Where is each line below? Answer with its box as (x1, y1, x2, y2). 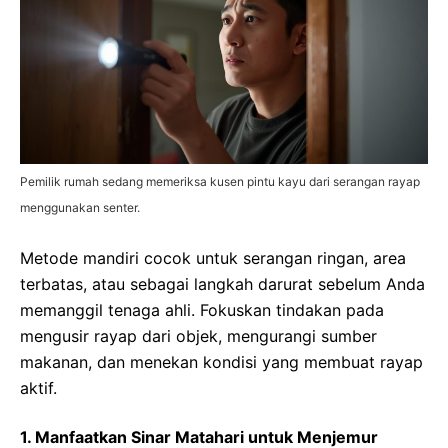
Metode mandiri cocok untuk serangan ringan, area (20, 247, 406, 268)
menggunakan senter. (20, 199, 140, 215)
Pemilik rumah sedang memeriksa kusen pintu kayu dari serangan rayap (20, 173, 420, 189)
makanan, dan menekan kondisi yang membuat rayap (20, 351, 423, 372)
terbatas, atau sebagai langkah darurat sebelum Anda (20, 273, 425, 294)
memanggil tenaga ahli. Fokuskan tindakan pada (20, 299, 384, 320)
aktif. (20, 377, 57, 398)
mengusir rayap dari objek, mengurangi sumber (20, 325, 377, 346)
